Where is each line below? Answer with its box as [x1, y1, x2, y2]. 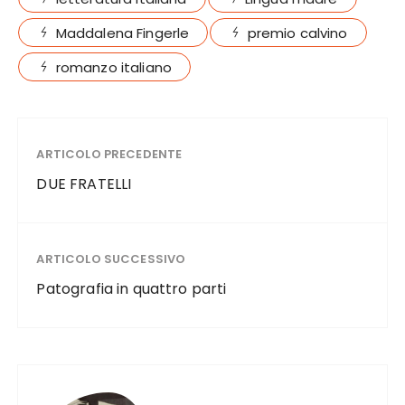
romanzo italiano [55, 58, 173, 78]
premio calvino [247, 24, 348, 43]
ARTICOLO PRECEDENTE [36, 146, 183, 164]
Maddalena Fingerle [55, 24, 190, 43]
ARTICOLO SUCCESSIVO [36, 250, 186, 268]
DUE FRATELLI [36, 174, 132, 195]
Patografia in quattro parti [36, 278, 227, 300]
